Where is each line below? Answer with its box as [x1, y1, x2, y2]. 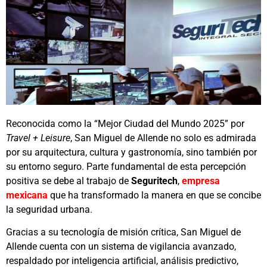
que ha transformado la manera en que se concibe [48, 190, 261, 201]
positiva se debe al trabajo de [6, 175, 131, 187]
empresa [182, 175, 220, 187]
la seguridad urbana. [6, 204, 92, 216]
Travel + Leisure [6, 132, 70, 144]
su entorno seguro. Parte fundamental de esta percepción [6, 161, 246, 173]
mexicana [6, 190, 48, 201]
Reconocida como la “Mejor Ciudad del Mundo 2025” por [6, 118, 244, 130]
